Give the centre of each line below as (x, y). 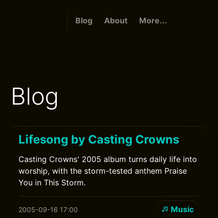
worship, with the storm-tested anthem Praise (103, 171)
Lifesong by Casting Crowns (99, 139)
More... (153, 20)
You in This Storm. (52, 182)
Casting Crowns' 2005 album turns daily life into (108, 159)
